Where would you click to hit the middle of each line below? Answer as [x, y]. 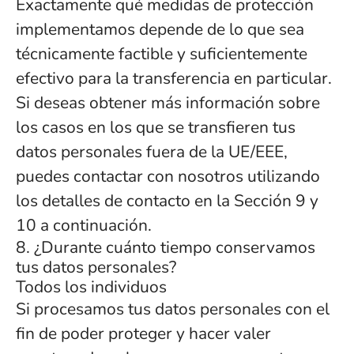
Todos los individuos [91, 287]
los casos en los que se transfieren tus [156, 127]
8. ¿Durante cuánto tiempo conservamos [166, 247]
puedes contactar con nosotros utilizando [168, 176]
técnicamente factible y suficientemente [162, 54]
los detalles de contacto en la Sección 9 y [167, 201]
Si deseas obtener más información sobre [168, 103]
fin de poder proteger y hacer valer [143, 333]
